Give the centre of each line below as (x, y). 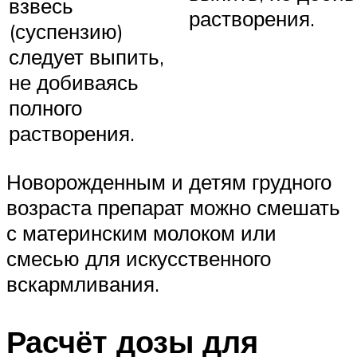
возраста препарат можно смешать (173, 207)
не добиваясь (74, 82)
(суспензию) (66, 31)
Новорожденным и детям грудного (169, 181)
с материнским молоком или (141, 232)
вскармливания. (83, 283)
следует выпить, (86, 57)
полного (45, 108)
